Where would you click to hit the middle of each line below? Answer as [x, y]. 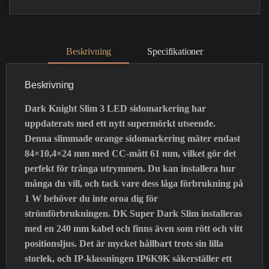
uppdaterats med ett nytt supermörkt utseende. [120, 123]
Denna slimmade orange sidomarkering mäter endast [132, 138]
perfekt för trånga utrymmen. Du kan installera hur [130, 168]
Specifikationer [175, 52]
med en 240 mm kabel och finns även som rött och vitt [134, 228]
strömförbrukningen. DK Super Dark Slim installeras [133, 213]
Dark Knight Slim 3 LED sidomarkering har [115, 108]
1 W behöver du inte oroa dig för [91, 198]
